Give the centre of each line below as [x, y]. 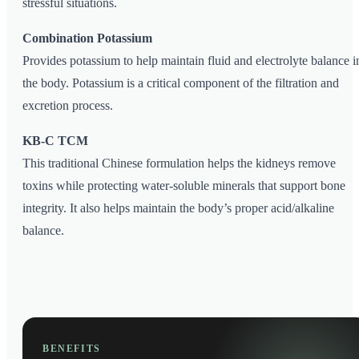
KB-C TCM [55, 141]
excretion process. [68, 106]
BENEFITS [72, 349]
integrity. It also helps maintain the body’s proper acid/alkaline [178, 208]
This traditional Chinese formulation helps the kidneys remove [179, 163]
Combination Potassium [87, 38]
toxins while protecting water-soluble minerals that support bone [184, 186]
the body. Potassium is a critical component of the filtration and [181, 83]
